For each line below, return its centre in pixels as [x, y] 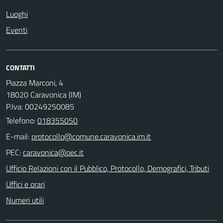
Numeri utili [25, 200]
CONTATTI [20, 67]
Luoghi [17, 14]
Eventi [17, 30]
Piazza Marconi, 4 [35, 82]
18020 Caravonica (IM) [44, 94]
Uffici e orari [25, 184]
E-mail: [18, 136]
